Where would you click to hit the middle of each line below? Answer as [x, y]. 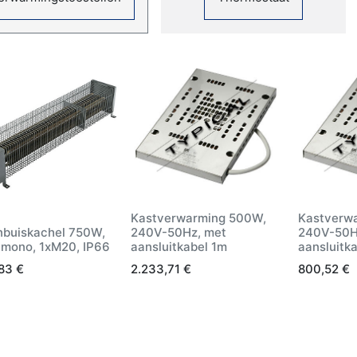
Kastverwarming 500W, [198, 218]
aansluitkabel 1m [179, 246]
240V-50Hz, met [178, 232]
